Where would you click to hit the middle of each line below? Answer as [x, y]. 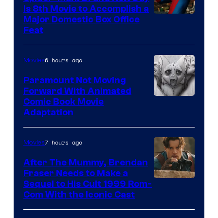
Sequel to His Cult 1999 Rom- [88, 184]
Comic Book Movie [64, 101]
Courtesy [173, 199]
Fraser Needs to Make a [76, 173]
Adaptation [48, 112]
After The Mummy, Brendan [86, 162]
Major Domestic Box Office [82, 19]
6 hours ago [64, 60]
